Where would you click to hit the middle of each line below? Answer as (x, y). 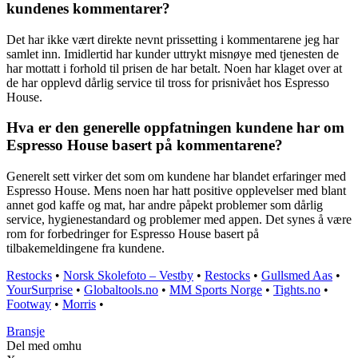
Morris (79, 304)
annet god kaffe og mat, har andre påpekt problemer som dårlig (165, 205)
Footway (29, 304)
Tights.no (297, 290)
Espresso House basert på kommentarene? (145, 145)
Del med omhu (44, 346)
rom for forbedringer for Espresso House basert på (133, 234)
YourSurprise (40, 290)
